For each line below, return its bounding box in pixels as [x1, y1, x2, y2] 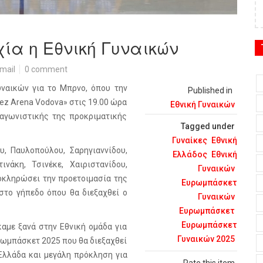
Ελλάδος [173, 150, 207, 159]
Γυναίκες [172, 136, 207, 145]
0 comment [25, 65, 68, 74]
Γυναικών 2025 [177, 234, 235, 244]
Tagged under [181, 122, 235, 131]
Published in [188, 86, 232, 95]
